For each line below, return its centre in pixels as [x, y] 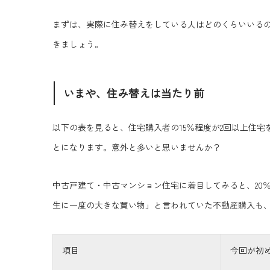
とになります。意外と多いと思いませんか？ [137, 147]
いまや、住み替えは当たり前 [134, 93]
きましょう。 [78, 44]
